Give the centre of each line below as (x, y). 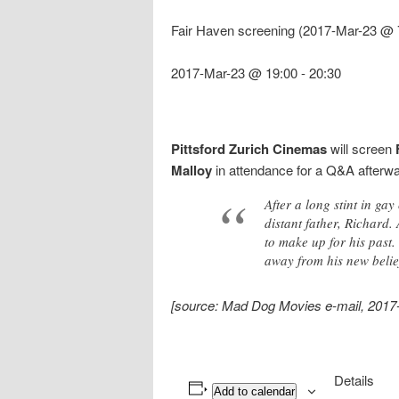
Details (354, 379)
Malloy (191, 170)
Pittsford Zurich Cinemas (249, 148)
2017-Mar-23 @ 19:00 (234, 73)
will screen (361, 148)
